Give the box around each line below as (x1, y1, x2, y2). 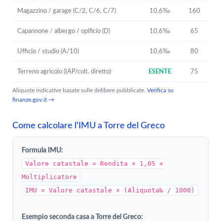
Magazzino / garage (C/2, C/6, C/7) (17, 7, 116, 14)
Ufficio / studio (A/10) (17, 48, 79, 55)
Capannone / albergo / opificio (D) (17, 28, 110, 35)
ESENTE (148, 68, 171, 75)
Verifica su (147, 87, 174, 93)
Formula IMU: (22, 147, 63, 154)
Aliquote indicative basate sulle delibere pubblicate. (12, 87, 147, 93)
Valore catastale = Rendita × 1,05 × (25, 160, 163, 167)
